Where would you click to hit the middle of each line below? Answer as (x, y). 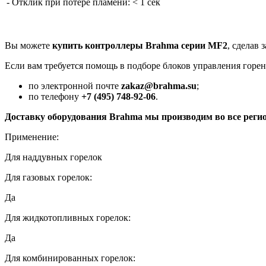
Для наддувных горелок (53, 157)
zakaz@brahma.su (159, 85)
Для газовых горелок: (48, 177)
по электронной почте (75, 85)
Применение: (32, 137)
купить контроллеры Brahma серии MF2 (140, 45)
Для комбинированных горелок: (70, 258)
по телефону (55, 96)
